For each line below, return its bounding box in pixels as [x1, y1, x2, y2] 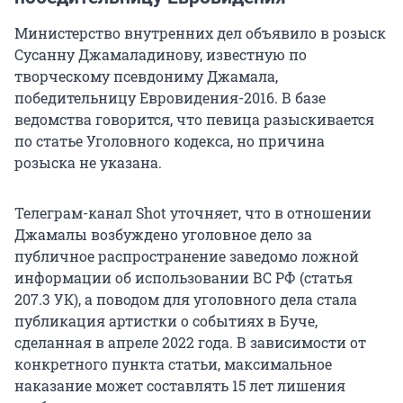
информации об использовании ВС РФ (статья [14, 268, 353, 288]
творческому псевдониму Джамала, [14, 67, 278, 86]
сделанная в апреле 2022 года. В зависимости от [14, 333, 366, 353]
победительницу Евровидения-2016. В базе [14, 88, 326, 108]
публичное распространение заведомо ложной [14, 246, 359, 266]
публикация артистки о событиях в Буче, [14, 311, 318, 331]
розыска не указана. [14, 153, 162, 173]
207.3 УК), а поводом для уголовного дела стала [14, 290, 357, 309]
